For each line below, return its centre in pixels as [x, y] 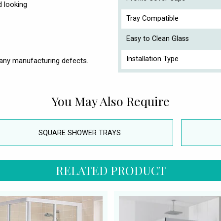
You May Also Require [110, 101]
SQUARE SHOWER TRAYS [79, 133]
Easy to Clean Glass [158, 38]
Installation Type [152, 59]
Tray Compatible [152, 18]
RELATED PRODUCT [110, 170]
